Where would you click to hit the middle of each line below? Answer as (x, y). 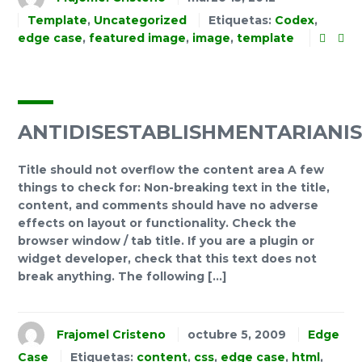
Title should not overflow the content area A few (171, 170)
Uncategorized (140, 21)
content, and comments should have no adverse (168, 206)
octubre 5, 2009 (237, 334)
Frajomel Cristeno (111, 334)
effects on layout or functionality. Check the (157, 223)
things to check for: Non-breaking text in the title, (174, 188)
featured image (137, 38)
